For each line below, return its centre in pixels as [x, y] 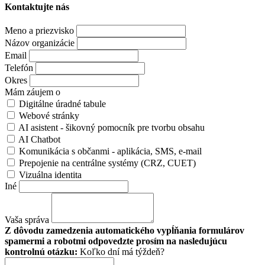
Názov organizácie [40, 43]
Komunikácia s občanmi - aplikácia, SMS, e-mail [110, 151]
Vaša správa [27, 220]
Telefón [19, 68]
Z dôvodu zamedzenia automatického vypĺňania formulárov [125, 231]
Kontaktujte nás [37, 7]
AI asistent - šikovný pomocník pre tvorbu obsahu [112, 128]
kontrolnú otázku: [42, 252]
